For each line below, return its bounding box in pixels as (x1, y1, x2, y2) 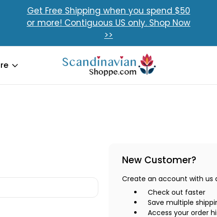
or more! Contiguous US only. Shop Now (27, 17, 191, 29)
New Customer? (122, 154, 196, 167)
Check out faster (147, 187, 205, 197)
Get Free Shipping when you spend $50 (27, 5, 190, 16)
